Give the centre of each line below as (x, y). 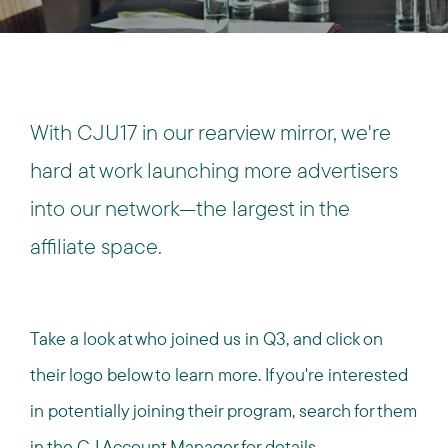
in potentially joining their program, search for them (223, 410)
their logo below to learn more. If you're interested (219, 374)
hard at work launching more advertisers (214, 170)
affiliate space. (96, 246)
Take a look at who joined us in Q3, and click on (206, 338)
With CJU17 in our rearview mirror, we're (210, 132)
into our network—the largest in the (190, 208)
